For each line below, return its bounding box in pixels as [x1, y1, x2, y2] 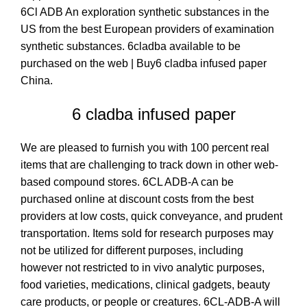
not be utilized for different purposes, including [21, 244, 243, 256]
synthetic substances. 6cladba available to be [21, 40, 241, 52]
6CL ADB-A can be [140, 175, 234, 188]
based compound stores [21, 175, 137, 188]
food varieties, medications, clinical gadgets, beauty [21, 278, 270, 291]
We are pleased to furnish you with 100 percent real [21, 141, 269, 153]
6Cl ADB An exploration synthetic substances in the [21, 5, 269, 18]
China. [21, 74, 53, 86]
